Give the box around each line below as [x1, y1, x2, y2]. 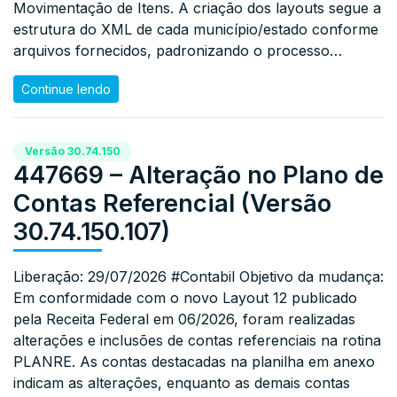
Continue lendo [21, 82, 111, 97]
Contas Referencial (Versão [13, 188, 331, 218]
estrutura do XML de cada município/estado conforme [13, 20, 378, 39]
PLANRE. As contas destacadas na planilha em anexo [13, 352, 375, 370]
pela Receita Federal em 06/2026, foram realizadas [13, 309, 355, 328]
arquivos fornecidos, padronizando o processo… [13, 42, 342, 60]
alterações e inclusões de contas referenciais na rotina [13, 331, 381, 349]
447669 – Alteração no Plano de [13, 160, 384, 190]
